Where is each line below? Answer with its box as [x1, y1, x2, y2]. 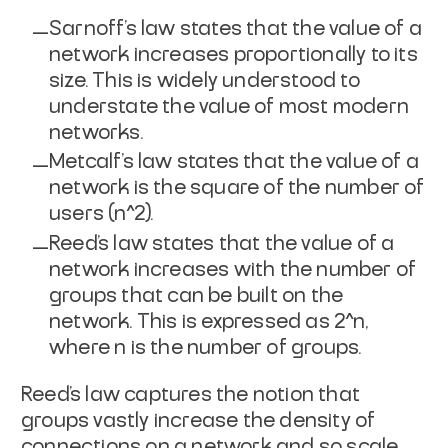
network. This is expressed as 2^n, [49, 311, 368, 332]
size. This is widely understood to [49, 70, 360, 91]
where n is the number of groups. [49, 337, 362, 358]
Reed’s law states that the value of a [49, 233, 395, 254]
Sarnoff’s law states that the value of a [49, 18, 423, 39]
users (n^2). [49, 204, 154, 225]
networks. [49, 122, 143, 143]
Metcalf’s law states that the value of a [49, 152, 420, 173]
